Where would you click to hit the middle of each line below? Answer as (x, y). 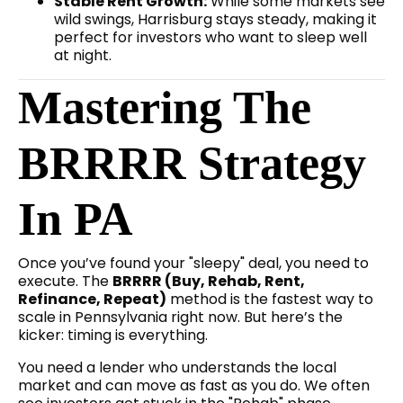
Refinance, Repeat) (92, 300)
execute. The (65, 282)
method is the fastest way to (270, 300)
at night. (83, 56)
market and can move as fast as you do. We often (194, 386)
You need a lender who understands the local (177, 368)
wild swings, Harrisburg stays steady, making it (215, 20)
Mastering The (165, 108)
